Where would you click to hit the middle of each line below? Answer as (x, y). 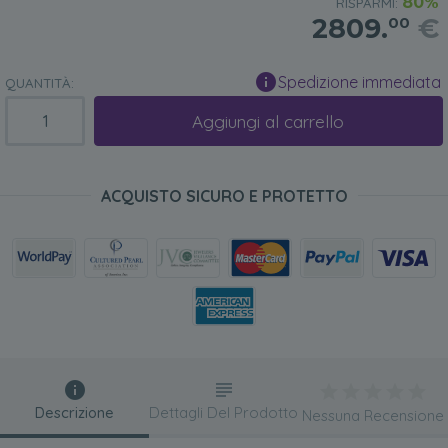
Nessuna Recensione (373, 416)
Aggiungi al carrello (268, 121)
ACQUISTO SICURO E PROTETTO (224, 196)
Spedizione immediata (359, 82)
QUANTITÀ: (39, 83)
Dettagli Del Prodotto (224, 413)
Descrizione (75, 413)
